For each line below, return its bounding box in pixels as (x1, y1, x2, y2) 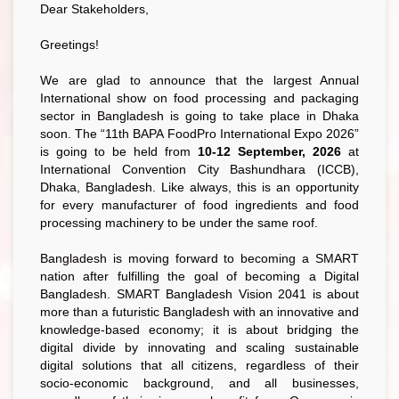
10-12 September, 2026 (198, 144, 341, 159)
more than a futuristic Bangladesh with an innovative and (40, 305, 359, 320)
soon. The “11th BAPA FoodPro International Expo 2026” (40, 126, 359, 142)
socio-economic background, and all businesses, (40, 376, 359, 391)
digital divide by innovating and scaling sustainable (40, 340, 359, 355)
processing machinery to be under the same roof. (40, 216, 318, 231)
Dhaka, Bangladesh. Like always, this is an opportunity (40, 180, 359, 195)
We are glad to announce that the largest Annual (40, 73, 359, 88)
